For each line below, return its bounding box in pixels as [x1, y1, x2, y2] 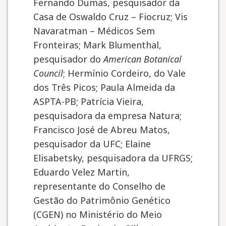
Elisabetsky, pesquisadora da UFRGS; [33, 152, 193, 164]
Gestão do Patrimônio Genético [33, 194, 171, 206]
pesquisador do [33, 53, 103, 65]
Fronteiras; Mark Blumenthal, [33, 39, 161, 51]
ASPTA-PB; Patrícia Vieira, [33, 95, 144, 107]
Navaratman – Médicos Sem [33, 25, 155, 37]
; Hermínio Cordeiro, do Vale [63, 67, 186, 79]
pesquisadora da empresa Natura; [33, 109, 182, 122]
